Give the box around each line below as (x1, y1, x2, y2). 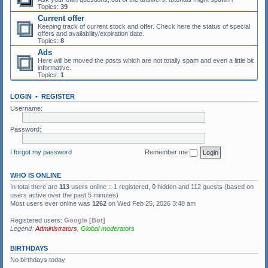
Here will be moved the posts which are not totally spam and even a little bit (38, 57, 254, 64)
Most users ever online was (10, 199, 92, 207)
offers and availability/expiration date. (38, 30, 144, 37)
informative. (38, 64, 71, 71)
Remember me (145, 148, 190, 156)
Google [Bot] (64, 216, 105, 224)
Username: (10, 105, 42, 112)
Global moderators (81, 224, 135, 232)
